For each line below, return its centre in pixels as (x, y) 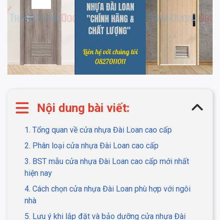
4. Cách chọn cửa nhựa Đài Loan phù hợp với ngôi (108, 189)
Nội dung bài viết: (83, 108)
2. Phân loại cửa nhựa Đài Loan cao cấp (92, 145)
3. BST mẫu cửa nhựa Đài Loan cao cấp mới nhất (107, 161)
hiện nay (38, 173)
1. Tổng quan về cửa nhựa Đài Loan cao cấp (98, 130)
